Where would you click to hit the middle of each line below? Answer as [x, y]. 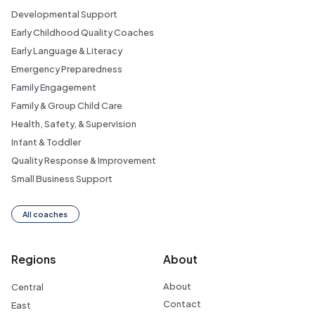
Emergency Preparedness [66, 69]
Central [27, 287]
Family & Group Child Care [66, 105]
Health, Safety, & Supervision [73, 123]
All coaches [45, 214]
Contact [182, 304]
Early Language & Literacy [66, 50]
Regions [33, 259]
